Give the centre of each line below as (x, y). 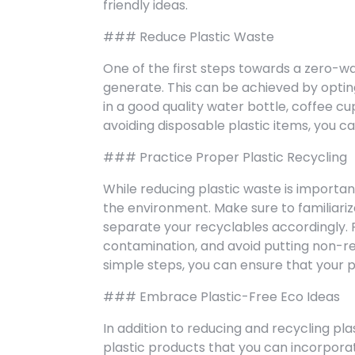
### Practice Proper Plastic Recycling (225, 157)
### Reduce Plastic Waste (189, 37)
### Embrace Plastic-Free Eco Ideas (221, 297)
